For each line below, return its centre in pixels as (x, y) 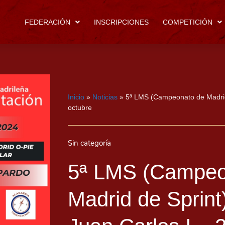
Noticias (105, 97)
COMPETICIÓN (188, 22)
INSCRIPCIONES (121, 22)
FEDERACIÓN (47, 22)
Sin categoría (89, 143)
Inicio (76, 97)
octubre (80, 108)
